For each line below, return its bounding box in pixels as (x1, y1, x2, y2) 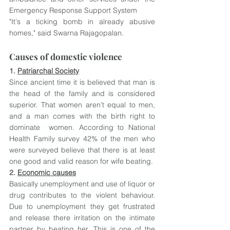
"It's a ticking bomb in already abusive (9, 17, 155, 26)
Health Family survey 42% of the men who (9, 134, 155, 143)
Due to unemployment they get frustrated (9, 202, 155, 211)
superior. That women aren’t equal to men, (9, 100, 155, 109)
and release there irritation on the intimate (9, 213, 155, 222)
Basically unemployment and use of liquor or (9, 179, 155, 188)
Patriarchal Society (17, 66, 79, 75)
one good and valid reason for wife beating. (9, 157, 153, 166)
